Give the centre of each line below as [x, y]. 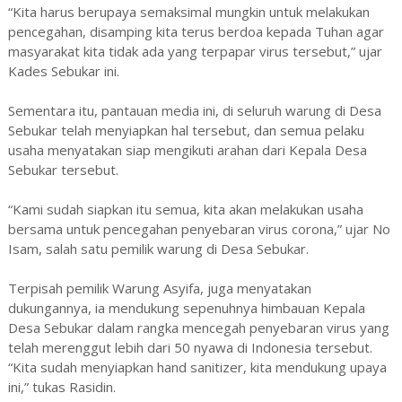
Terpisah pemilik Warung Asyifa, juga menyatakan [159, 288]
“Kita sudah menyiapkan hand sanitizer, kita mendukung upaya [197, 367]
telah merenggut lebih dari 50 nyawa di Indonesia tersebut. [190, 348]
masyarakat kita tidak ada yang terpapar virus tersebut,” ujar [195, 52]
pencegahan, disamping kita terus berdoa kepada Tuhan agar [196, 32]
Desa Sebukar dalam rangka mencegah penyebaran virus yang [198, 328]
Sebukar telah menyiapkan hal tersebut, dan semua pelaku [186, 131]
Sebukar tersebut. [63, 170]
